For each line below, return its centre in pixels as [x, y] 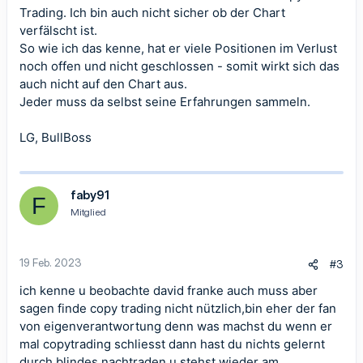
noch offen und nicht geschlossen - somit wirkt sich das [179, 66]
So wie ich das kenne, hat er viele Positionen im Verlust [178, 48]
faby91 [90, 195]
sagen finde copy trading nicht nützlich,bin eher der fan [178, 308]
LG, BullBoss [56, 137]
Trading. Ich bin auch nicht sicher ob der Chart [152, 13]
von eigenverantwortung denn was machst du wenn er [176, 326]
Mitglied [89, 212]
